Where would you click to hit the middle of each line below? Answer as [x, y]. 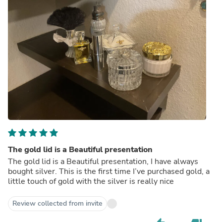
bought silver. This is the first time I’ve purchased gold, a [109, 171]
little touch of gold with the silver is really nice [91, 181]
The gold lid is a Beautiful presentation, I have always [30, 161]
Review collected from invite [57, 203]
